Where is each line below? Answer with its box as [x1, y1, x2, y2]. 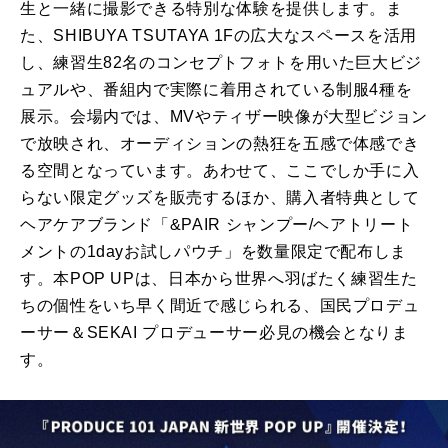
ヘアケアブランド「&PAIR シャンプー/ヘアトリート [20, 216, 414, 234]
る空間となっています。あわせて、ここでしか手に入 [20, 162, 420, 180]
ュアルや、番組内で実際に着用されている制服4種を [20, 81, 413, 99]
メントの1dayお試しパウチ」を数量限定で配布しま [20, 243, 407, 261]
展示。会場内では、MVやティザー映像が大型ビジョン [20, 108, 428, 126]
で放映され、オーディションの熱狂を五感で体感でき [20, 135, 420, 153]
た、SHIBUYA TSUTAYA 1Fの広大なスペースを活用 [20, 27, 417, 45]
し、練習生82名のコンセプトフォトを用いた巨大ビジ [20, 54, 422, 72]
